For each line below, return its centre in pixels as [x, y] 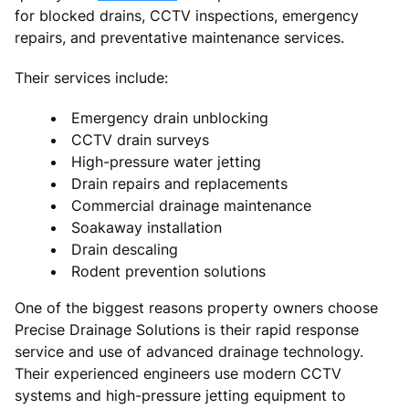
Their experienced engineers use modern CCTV [178, 373]
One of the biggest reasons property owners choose [196, 307]
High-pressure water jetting [166, 161]
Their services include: [91, 77]
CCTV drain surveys [140, 139]
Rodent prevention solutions [168, 271]
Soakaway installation [147, 227]
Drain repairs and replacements [179, 183]
